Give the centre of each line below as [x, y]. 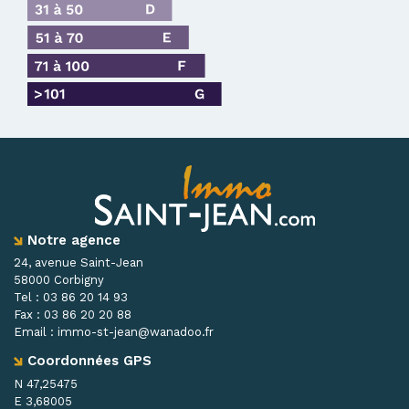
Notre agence [74, 240]
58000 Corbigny [59, 280]
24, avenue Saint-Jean [79, 263]
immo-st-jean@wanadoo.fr [136, 332]
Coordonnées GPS [89, 361]
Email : [36, 332]
